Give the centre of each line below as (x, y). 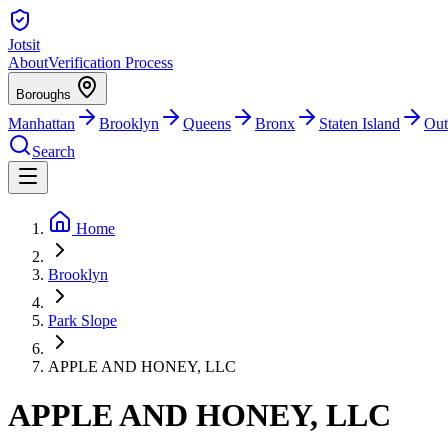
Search (53, 151)
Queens (207, 123)
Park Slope (82, 320)
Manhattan (41, 123)
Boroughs (45, 94)
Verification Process (110, 62)
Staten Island (359, 123)
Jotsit (24, 44)
